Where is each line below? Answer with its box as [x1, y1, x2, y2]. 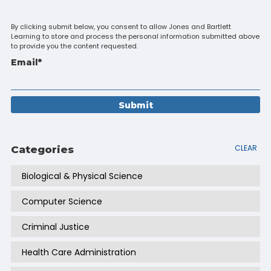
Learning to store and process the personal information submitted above [10, 31, 260, 41]
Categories [10, 143, 74, 155]
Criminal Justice [21, 220, 90, 233]
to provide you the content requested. [10, 41, 138, 51]
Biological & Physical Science [21, 169, 143, 182]
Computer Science [21, 195, 102, 207]
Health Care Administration [21, 246, 136, 258]
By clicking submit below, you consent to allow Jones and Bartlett [10, 21, 231, 31]
